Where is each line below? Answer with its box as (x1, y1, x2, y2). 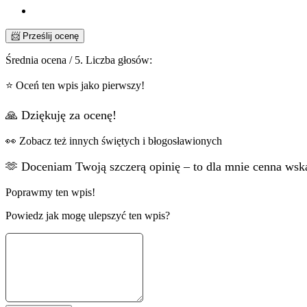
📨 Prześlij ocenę (11, 31, 79, 42)
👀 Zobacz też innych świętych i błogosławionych (5, 135, 222, 147)
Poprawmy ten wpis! (5, 186, 95, 199)
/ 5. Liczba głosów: (69, 54, 152, 66)
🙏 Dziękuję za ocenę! (5, 108, 116, 123)
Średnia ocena (5, 54, 69, 66)
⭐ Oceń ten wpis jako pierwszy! (5, 79, 145, 92)
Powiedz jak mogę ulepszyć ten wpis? (5, 210, 170, 222)
